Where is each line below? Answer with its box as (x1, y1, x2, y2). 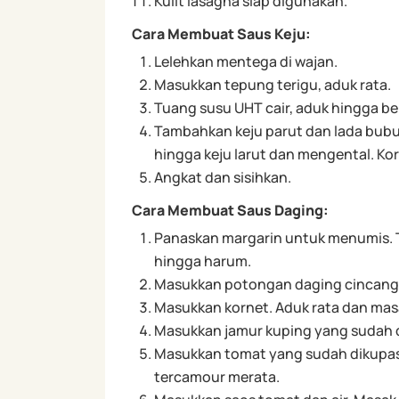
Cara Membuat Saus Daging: (131, 199, 329, 220)
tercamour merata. (153, 366, 280, 387)
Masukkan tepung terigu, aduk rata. (153, 74, 391, 94)
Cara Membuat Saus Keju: (131, 23, 311, 44)
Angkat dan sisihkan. (153, 167, 291, 187)
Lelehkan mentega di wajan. (153, 51, 338, 71)
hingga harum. (153, 250, 251, 271)
